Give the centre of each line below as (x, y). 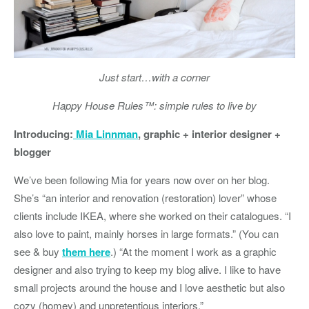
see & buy (38, 251)
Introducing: (43, 133)
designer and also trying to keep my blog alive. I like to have (147, 269)
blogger (34, 151)
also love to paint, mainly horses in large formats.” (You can (146, 233)
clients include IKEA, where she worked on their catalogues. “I (152, 215)
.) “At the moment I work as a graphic (193, 251)
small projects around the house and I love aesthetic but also (149, 287)
